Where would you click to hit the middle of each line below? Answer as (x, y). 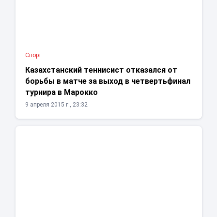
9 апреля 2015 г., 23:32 (56, 105)
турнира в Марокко (61, 93)
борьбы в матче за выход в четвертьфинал (108, 81)
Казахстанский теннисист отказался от (101, 70)
